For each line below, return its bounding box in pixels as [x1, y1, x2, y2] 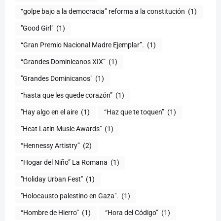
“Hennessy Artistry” [21, 142, 80, 150]
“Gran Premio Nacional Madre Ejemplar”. [21, 41, 144, 49]
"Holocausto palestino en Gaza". [21, 192, 118, 200]
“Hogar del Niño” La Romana [21, 158, 108, 167]
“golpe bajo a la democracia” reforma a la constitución [21, 7, 185, 16]
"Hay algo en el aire [21, 108, 78, 116]
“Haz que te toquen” [104, 108, 164, 116]
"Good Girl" [21, 24, 53, 33]
